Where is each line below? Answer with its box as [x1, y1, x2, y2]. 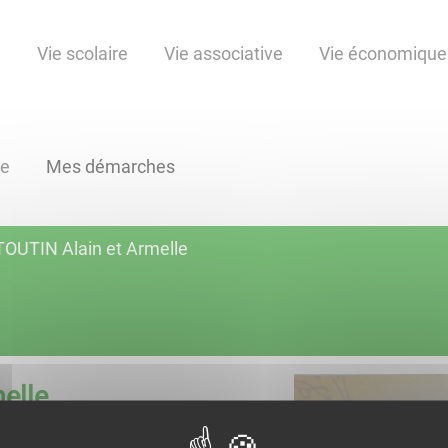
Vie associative [164, 43, 283, 65]
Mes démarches [46, 156, 175, 178]
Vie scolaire [37, 43, 128, 65]
